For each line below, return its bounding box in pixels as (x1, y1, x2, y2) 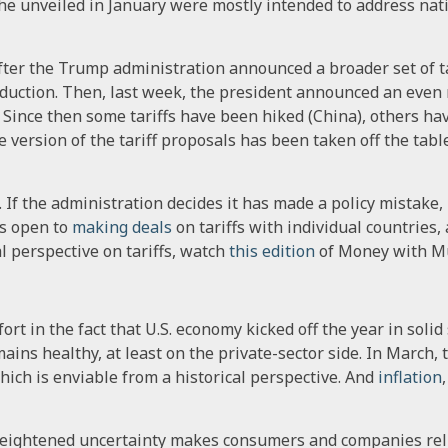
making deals (72, 215, 172, 238)
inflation (378, 365, 442, 388)
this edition (229, 239, 315, 262)
